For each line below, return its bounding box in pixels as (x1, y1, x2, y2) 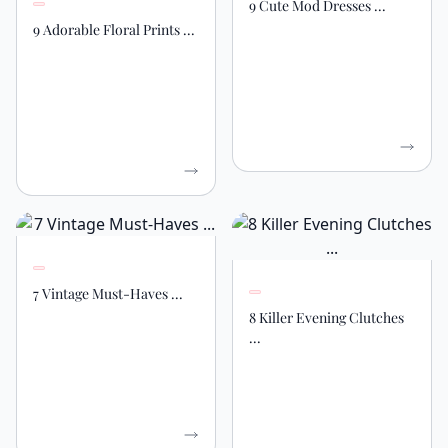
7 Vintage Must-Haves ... (33, 284, 183, 303)
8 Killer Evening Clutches (249, 308, 404, 327)
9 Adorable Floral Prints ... (33, 20, 195, 39)
